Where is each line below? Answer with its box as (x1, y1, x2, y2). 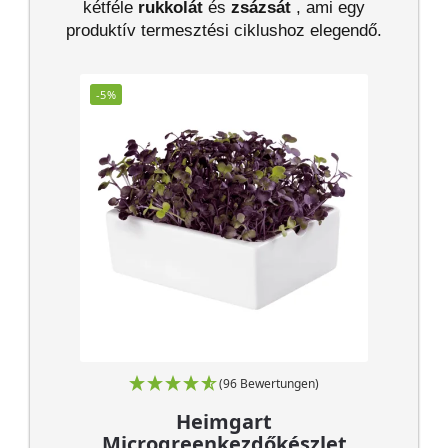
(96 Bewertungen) (219, 374, 319, 392)
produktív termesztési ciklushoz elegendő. (66, 20, 382, 40)
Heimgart (176, 407, 272, 435)
